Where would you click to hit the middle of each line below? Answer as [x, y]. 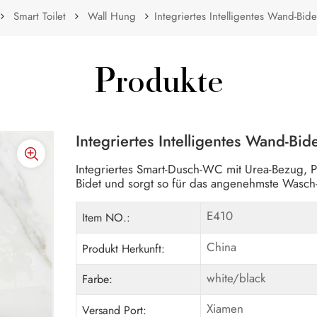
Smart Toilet [40, 16]
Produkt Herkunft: [124, 248]
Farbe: [98, 279]
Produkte [158, 85]
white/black [236, 278]
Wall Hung [111, 16]
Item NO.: [106, 217]
